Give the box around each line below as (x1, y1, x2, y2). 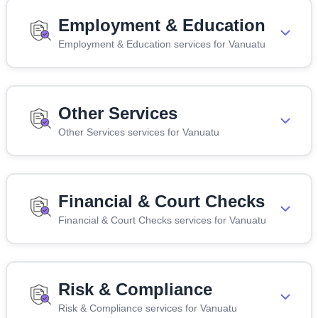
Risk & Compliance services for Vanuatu (58, 302, 237, 314)
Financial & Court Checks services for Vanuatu (58, 214, 266, 226)
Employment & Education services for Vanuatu (58, 38, 265, 50)
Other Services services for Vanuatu (58, 126, 219, 138)
